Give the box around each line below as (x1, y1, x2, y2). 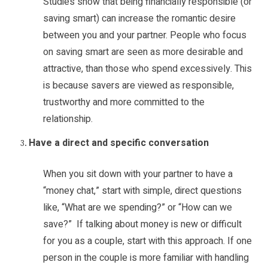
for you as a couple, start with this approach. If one (43, 234, 252, 249)
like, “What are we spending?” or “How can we (43, 200, 232, 215)
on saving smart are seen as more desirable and (43, 45, 243, 60)
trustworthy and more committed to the (43, 95, 205, 110)
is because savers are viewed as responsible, (43, 78, 234, 93)
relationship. (43, 112, 93, 127)
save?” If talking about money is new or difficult (43, 217, 242, 232)
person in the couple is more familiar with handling (43, 251, 249, 266)
